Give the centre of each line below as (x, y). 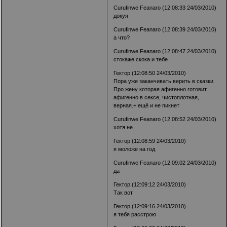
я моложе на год (135, 149)
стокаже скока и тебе (141, 60)
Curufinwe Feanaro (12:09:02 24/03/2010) (165, 163)
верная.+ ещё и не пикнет (147, 106)
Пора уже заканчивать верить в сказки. (164, 81)
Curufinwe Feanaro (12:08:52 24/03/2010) (165, 119)
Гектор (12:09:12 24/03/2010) (150, 185)
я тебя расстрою (135, 215)
